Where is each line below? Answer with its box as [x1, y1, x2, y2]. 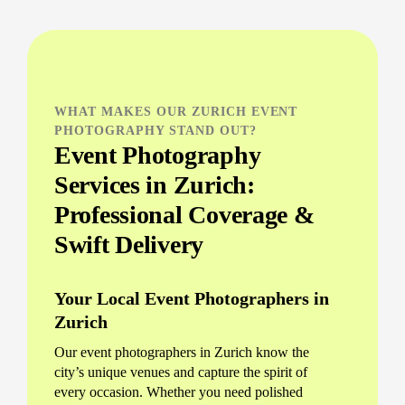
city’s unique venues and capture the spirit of [54, 363, 307, 380]
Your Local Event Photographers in [54, 287, 329, 308]
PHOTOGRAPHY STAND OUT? [54, 123, 257, 137]
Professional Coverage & [54, 200, 315, 229]
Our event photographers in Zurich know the [54, 344, 309, 360]
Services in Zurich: [54, 170, 255, 199]
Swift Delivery [54, 230, 204, 259]
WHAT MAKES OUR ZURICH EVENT [54, 104, 298, 118]
